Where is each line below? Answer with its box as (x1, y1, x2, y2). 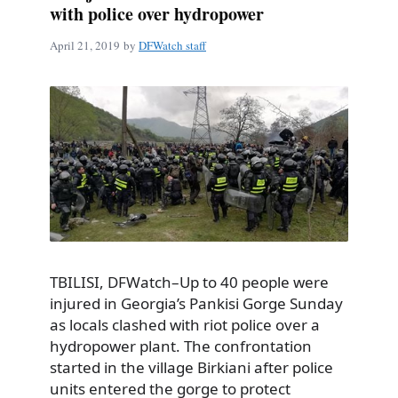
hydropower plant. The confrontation (50, 335, 312, 356)
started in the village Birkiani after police (50, 356, 333, 378)
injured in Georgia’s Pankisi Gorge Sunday (50, 292, 343, 314)
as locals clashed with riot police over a (50, 314, 320, 335)
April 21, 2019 (50, 36, 120, 53)
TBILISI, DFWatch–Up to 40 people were (50, 271, 329, 292)
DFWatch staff (139, 36, 206, 53)
